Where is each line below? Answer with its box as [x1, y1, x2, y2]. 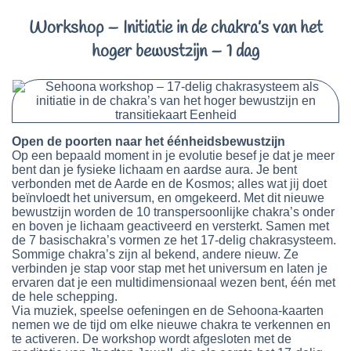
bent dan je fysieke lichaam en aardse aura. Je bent [12, 163, 297, 177]
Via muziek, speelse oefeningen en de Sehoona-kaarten [12, 304, 324, 318]
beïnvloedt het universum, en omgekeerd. [12, 191, 244, 205]
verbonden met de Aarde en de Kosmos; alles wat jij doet [12, 177, 327, 191]
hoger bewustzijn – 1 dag [92, 40, 259, 64]
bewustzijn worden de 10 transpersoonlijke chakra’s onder [12, 205, 335, 219]
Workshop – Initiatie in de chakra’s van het [28, 16, 323, 41]
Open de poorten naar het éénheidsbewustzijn [12, 135, 285, 149]
